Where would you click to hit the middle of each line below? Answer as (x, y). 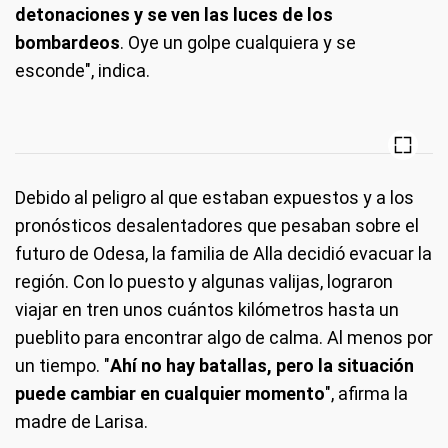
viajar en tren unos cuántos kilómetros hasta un (207, 309)
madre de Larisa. (81, 421)
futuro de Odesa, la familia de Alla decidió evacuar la (223, 253)
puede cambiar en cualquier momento (170, 393)
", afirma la (366, 393)
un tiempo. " (62, 365)
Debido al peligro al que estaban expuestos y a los (214, 197)
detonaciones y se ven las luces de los (174, 14)
